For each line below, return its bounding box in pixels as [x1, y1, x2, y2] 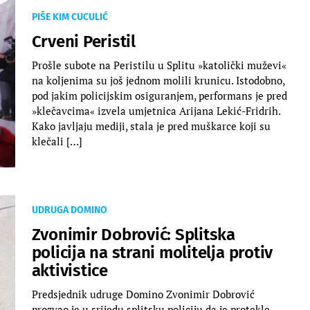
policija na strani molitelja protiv [31, 242, 273, 262]
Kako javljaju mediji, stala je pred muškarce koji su [31, 118, 271, 133]
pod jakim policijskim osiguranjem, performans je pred [31, 88, 287, 102]
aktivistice [31, 260, 108, 280]
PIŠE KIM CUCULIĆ [31, 10, 108, 23]
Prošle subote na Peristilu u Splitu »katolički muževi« [31, 57, 286, 72]
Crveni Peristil [31, 31, 136, 51]
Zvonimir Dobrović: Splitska [31, 224, 236, 244]
